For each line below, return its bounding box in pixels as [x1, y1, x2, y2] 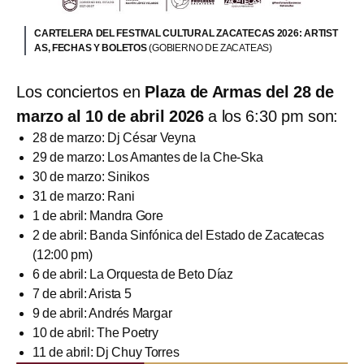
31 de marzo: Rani [32, 188, 135, 203]
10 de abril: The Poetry [32, 325, 158, 340]
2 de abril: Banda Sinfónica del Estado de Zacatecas [32, 227, 324, 242]
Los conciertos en [16, 82, 145, 101]
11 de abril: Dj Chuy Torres [32, 344, 180, 359]
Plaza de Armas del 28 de [145, 82, 334, 101]
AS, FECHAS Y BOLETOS [34, 41, 149, 54]
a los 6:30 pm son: [204, 106, 339, 125]
